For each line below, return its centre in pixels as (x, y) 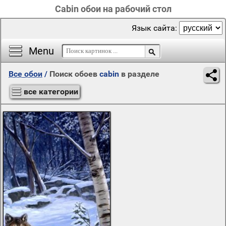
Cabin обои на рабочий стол (113, 9)
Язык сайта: (155, 28)
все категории (51, 92)
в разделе (139, 74)
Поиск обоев (74, 74)
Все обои (25, 74)
